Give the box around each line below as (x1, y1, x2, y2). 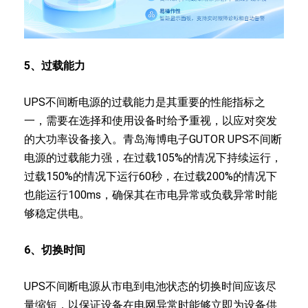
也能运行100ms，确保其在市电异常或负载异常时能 (24, 188, 277, 201)
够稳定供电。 (24, 206, 90, 220)
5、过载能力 (24, 58, 85, 72)
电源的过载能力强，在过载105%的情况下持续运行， (24, 151, 282, 164)
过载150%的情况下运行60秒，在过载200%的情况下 (24, 169, 277, 183)
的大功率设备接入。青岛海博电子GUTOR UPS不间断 (24, 132, 282, 146)
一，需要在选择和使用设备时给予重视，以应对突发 (24, 113, 277, 127)
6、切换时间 (24, 243, 85, 256)
